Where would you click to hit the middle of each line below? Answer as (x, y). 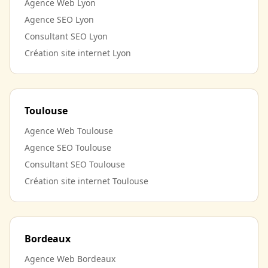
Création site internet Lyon (78, 53)
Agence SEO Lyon (59, 19)
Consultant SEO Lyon (66, 36)
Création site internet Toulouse (86, 181)
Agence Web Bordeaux (70, 259)
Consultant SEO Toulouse (75, 164)
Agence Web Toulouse (69, 131)
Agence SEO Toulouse (68, 147)
